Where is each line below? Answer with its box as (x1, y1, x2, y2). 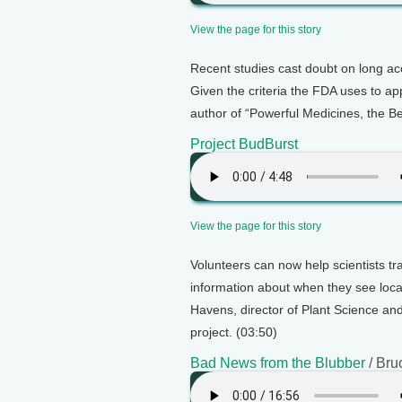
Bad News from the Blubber (190, 355, 365, 371)
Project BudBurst (190, 136, 298, 152)
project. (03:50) (190, 325, 277, 339)
